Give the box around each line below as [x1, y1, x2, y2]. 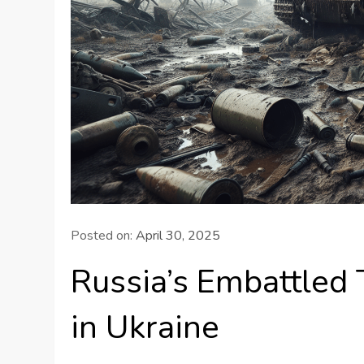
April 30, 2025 [136, 226, 221, 245]
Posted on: [71, 226, 136, 245]
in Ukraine [71, 305, 220, 349]
